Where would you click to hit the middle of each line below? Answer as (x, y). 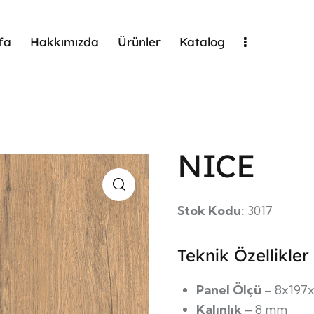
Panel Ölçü (229, 289)
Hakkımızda (64, 41)
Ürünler (139, 41)
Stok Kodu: (211, 211)
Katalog (203, 41)
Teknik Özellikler (243, 255)
